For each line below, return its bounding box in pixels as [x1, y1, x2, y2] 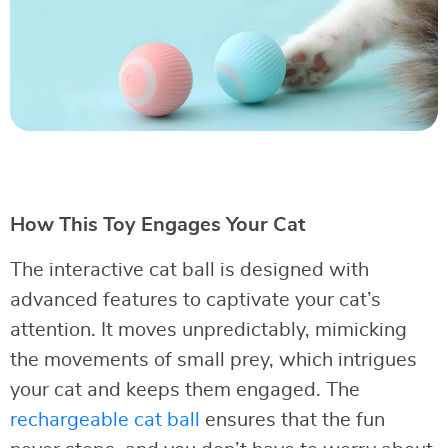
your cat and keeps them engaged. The [10, 379, 360, 400]
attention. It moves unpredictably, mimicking [10, 319, 407, 340]
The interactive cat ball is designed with [10, 259, 369, 280]
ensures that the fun [200, 409, 385, 430]
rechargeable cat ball [10, 409, 200, 430]
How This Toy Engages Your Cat [10, 214, 305, 235]
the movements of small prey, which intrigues [10, 349, 417, 370]
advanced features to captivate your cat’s [10, 289, 381, 310]
